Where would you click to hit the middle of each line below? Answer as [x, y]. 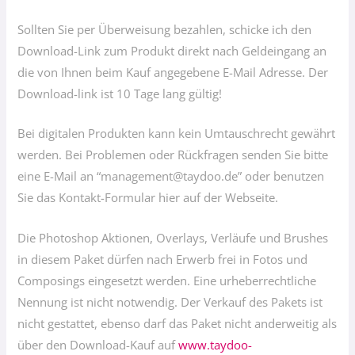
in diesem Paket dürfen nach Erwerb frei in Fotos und [163, 259]
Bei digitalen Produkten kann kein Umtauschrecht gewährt [177, 134]
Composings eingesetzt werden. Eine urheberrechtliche [167, 280]
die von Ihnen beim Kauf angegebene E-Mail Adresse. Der [173, 72]
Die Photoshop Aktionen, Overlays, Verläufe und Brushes [173, 237]
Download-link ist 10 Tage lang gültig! [120, 93]
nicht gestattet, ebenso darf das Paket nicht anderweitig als [177, 323]
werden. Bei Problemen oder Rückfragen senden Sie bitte [173, 155]
